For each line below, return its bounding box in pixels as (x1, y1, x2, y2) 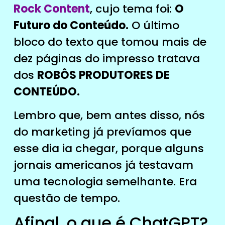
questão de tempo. (13, 190, 120, 206)
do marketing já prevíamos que (13, 124, 191, 140)
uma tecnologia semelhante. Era (13, 173, 197, 189)
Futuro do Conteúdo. (13, 17, 129, 33)
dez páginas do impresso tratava (13, 50, 200, 66)
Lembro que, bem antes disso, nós (13, 107, 205, 123)
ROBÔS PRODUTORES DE (37, 67, 170, 83)
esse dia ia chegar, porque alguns (13, 140, 204, 156)
